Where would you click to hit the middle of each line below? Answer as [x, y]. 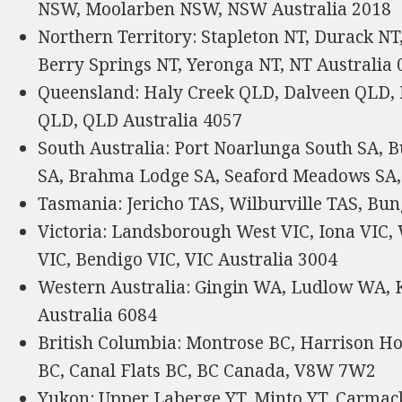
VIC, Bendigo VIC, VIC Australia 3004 [188, 260]
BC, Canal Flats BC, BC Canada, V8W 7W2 [207, 371]
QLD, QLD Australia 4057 [140, 121]
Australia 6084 [98, 315]
